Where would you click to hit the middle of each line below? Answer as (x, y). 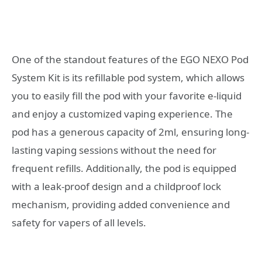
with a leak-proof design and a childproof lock (116, 187)
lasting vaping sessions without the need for (114, 150)
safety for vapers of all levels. (79, 223)
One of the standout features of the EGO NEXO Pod (130, 60)
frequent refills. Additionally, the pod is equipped (124, 168)
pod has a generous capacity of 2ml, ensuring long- (130, 132)
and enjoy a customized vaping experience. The (122, 114)
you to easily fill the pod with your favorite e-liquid (127, 96)
